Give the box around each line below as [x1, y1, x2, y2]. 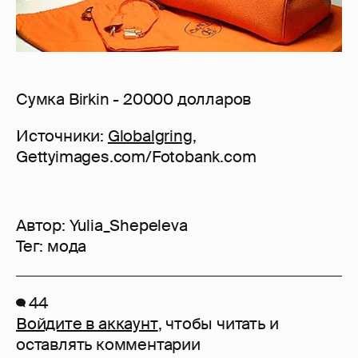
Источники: [16, 125, 108, 146]
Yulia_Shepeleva [69, 214, 188, 236]
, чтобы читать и [157, 312, 279, 334]
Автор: [16, 214, 70, 236]
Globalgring [107, 125, 193, 146]
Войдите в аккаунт [16, 312, 158, 334]
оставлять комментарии [16, 333, 201, 355]
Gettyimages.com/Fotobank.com [16, 145, 257, 167]
